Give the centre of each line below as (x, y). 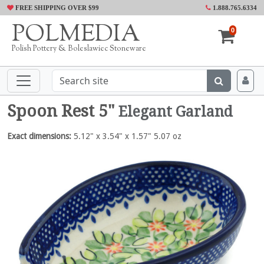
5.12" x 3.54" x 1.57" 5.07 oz (126, 136)
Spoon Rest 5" (63, 111)
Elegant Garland (176, 112)
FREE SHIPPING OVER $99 (56, 8)
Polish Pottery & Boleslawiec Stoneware (79, 49)
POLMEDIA (76, 35)
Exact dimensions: (39, 136)
